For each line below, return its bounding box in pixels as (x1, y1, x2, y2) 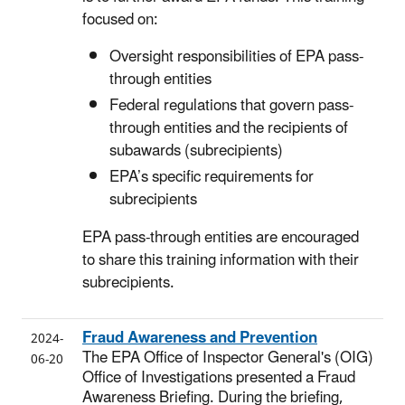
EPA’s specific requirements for (109, 161, 314, 194)
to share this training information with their (82, 244, 359, 278)
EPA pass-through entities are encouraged (82, 221, 359, 255)
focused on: (82, 3, 158, 36)
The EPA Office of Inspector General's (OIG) (82, 341, 373, 374)
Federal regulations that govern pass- (109, 89, 353, 122)
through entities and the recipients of (109, 111, 348, 145)
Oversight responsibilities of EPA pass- (109, 40, 363, 73)
